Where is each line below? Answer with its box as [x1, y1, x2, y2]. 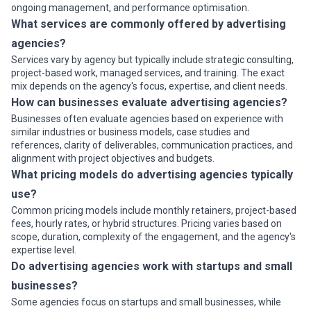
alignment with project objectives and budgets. [11, 153, 215, 164]
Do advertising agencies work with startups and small [11, 260, 292, 273]
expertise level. [11, 244, 76, 255]
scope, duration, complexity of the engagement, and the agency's [11, 231, 296, 242]
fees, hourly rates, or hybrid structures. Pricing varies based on [11, 218, 282, 229]
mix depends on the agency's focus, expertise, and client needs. [11, 81, 287, 92]
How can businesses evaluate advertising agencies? [11, 96, 287, 109]
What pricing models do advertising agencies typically [11, 168, 293, 181]
